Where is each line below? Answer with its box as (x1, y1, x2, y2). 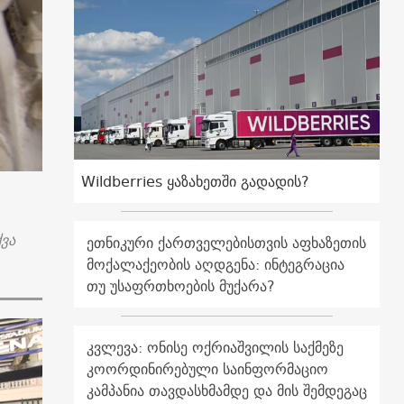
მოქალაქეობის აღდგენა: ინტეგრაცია (87, 252, 345, 278)
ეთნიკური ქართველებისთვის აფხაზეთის (87, 230, 367, 256)
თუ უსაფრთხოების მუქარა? (87, 273, 276, 299)
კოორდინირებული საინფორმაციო (87, 356, 329, 382)
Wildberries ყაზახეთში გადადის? (81, 169, 310, 195)
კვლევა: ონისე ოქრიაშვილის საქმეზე (87, 335, 344, 361)
